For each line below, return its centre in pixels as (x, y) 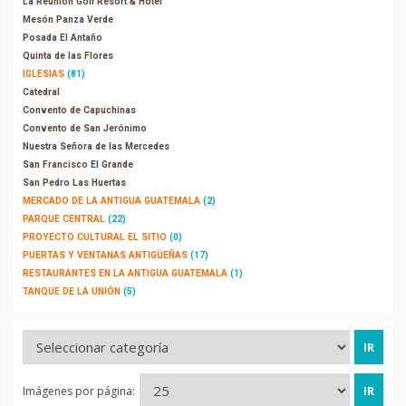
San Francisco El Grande (78, 164)
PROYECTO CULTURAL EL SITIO (95, 237)
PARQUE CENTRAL (64, 219)
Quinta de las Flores (68, 56)
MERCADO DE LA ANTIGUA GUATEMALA (111, 201)
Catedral (41, 92)
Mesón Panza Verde (68, 19)
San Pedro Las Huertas (74, 183)
